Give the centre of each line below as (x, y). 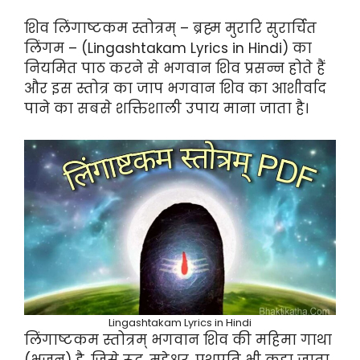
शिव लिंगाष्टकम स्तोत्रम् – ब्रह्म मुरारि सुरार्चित (170, 29)
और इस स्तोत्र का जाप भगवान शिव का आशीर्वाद (175, 89)
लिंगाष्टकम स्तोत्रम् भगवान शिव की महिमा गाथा (178, 340)
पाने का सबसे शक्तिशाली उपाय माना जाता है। (166, 109)
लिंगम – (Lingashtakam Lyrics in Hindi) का (168, 49)
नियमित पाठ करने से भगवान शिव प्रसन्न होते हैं (175, 69)
